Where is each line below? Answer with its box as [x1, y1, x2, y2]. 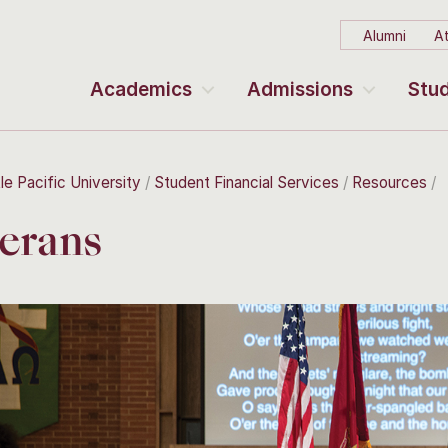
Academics [90, 78, 192, 101]
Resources [352, 173, 427, 192]
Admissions [247, 78, 353, 101]
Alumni [362, 26, 406, 44]
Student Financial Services [154, 173, 339, 192]
